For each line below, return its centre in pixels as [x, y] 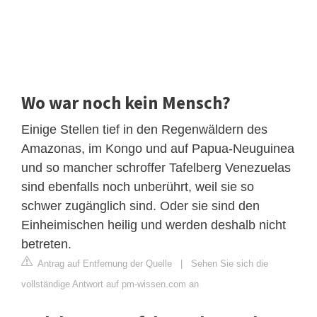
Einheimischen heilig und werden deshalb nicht [154, 225]
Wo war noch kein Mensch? [126, 102]
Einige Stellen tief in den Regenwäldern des [144, 129]
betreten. [46, 244]
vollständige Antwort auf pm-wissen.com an [110, 284]
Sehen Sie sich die [230, 263]
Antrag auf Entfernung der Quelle [104, 263]
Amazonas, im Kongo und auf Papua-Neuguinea [158, 148]
